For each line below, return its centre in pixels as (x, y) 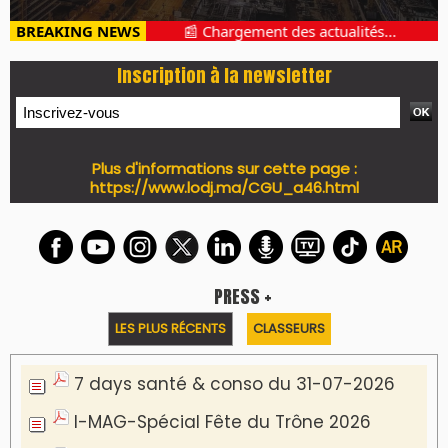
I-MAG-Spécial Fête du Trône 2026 (222, 421)
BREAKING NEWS (78, 30)
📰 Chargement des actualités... (281, 30)
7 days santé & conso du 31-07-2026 (234, 383)
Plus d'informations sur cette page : (224, 168)
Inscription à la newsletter (224, 75)
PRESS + (243, 296)
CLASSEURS (288, 328)
